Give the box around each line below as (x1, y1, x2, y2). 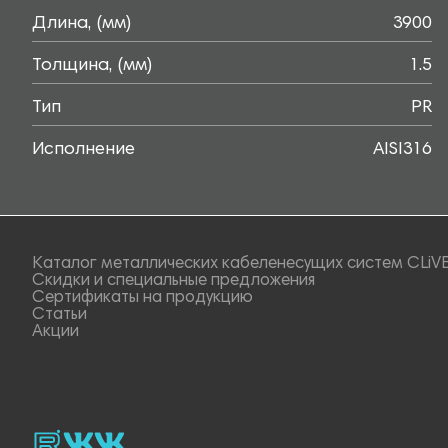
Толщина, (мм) (32, 57, 152, 75)
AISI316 (373, 141, 432, 159)
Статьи (32, 307, 87, 324)
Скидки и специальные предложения (32, 273, 315, 290)
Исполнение (32, 141, 135, 159)
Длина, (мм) (32, 15, 131, 33)
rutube (31, 429, 77, 445)
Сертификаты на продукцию (32, 290, 253, 307)
